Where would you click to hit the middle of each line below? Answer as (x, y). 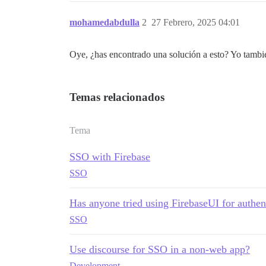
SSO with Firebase (110, 157)
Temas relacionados (117, 97)
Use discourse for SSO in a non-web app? (160, 249)
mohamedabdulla (104, 22)
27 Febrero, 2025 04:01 (196, 22)
